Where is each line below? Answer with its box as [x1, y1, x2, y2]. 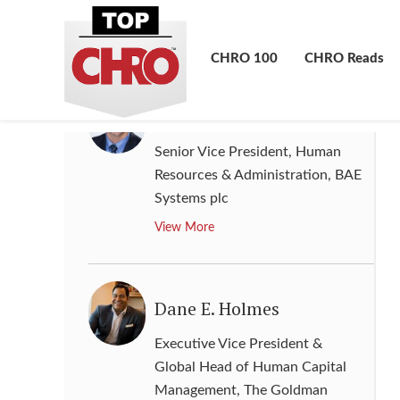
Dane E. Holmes [154, 296, 279, 321]
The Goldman [243, 383, 328, 398]
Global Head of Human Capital [154, 360, 346, 375]
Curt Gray [154, 104, 234, 129]
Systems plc [154, 191, 229, 206]
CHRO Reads [304, 52, 384, 65]
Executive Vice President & [154, 337, 322, 352]
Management [154, 383, 237, 398]
